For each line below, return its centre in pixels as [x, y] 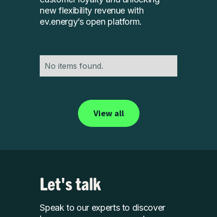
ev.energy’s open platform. [91, 22]
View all [108, 113]
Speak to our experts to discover [102, 208]
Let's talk [70, 183]
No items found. [74, 66]
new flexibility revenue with [92, 11]
